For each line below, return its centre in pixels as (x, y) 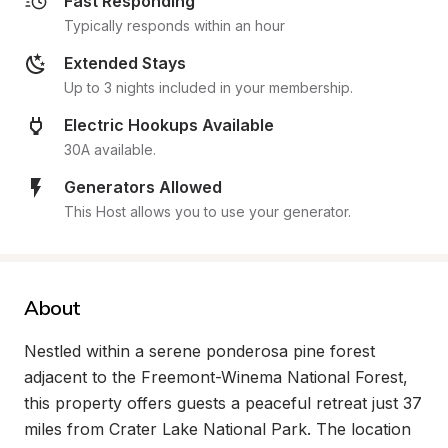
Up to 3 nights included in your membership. (208, 87)
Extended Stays (125, 63)
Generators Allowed (143, 187)
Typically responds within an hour (174, 25)
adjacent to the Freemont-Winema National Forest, (216, 377)
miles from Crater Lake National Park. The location (217, 429)
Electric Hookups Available (169, 125)
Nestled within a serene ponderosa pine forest (199, 351)
